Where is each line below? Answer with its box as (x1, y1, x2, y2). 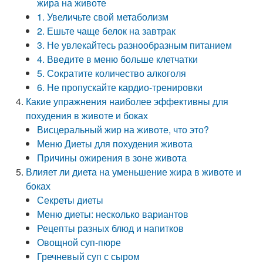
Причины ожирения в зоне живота (37, 151, 187, 164)
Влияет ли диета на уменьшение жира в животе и (26, 165, 242, 178)
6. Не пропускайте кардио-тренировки (37, 80, 203, 94)
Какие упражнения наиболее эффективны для (26, 95, 229, 108)
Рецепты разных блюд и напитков (37, 221, 184, 235)
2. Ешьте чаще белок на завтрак (37, 24, 176, 38)
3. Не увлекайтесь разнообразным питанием (37, 38, 232, 52)
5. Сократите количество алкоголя (37, 66, 187, 80)
